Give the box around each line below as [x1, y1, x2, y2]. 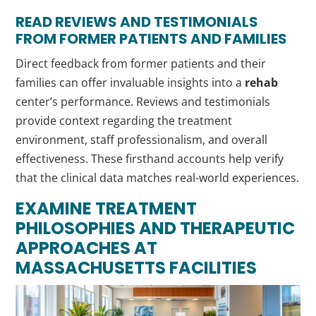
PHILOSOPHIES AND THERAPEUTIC [16, 217, 296, 241]
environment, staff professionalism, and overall [16, 132, 268, 148]
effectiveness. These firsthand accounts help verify [16, 151, 284, 167]
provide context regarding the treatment [16, 113, 233, 129]
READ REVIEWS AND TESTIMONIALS [16, 12, 259, 32]
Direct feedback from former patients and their [16, 56, 267, 72]
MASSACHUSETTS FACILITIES [16, 256, 257, 280]
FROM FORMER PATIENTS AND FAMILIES [16, 29, 288, 49]
